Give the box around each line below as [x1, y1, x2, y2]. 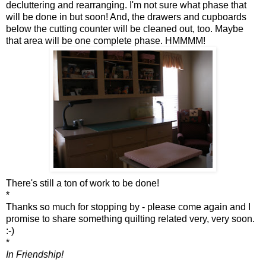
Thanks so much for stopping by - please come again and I [6, 201, 251, 212]
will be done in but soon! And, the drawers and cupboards [6, 11, 246, 22]
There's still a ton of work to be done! [6, 178, 159, 188]
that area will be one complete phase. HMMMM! [6, 35, 205, 46]
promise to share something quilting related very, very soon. [6, 213, 255, 224]
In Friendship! [6, 249, 64, 259]
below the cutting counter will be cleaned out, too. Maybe [6, 23, 243, 34]
